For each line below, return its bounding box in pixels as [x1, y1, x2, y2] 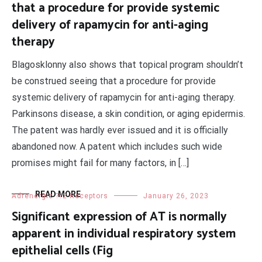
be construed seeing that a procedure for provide [12, 75, 216, 87]
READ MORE [35, 189, 81, 199]
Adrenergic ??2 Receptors [12, 192, 108, 200]
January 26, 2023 [143, 192, 209, 200]
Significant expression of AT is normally [12, 207, 227, 227]
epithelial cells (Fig [12, 241, 113, 261]
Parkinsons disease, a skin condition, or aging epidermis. [12, 108, 245, 119]
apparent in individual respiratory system [12, 224, 236, 244]
